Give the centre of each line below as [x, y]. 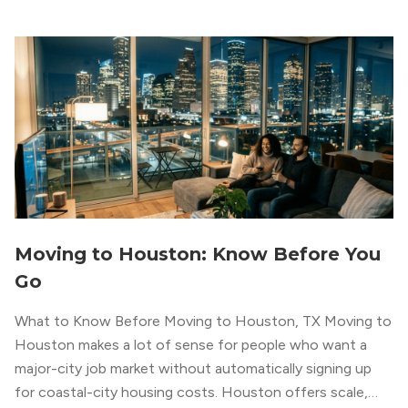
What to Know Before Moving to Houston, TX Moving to [203, 321]
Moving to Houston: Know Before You [198, 254]
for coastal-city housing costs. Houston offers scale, [191, 392]
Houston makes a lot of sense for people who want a [191, 345]
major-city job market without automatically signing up [193, 368]
